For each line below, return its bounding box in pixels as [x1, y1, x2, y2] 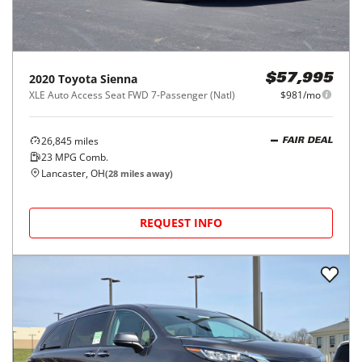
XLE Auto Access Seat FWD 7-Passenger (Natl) [29, 87, 235, 102]
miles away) [118, 166, 173, 179]
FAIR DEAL [282, 137, 333, 146]
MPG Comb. [53, 149, 108, 164]
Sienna [100, 70, 137, 86]
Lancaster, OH [41, 166, 105, 180]
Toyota [58, 70, 97, 86]
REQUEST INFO [140, 214, 222, 230]
